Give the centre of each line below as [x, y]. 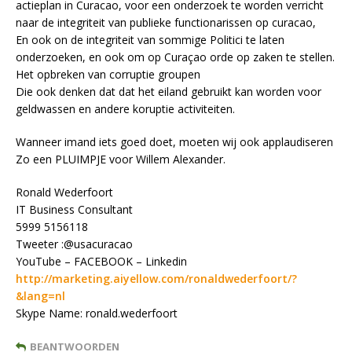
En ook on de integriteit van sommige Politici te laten [150, 40]
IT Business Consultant [74, 210]
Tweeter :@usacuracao [74, 244]
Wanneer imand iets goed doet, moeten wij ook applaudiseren [174, 142]
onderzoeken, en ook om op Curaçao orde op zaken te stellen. [175, 57]
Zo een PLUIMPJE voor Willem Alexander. [121, 159]
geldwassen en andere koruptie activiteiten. [125, 109]
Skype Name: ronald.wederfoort [97, 313]
